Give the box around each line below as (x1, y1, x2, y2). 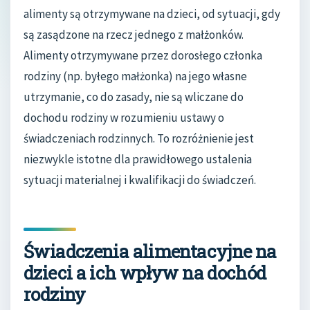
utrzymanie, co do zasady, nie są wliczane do (24, 89, 244, 104)
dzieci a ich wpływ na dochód (24, 260, 266, 284)
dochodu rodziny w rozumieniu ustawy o (24, 109, 224, 125)
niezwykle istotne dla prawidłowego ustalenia (24, 151, 252, 167)
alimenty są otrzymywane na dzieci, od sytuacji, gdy (24, 6, 280, 21)
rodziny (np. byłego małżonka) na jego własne (24, 68, 247, 84)
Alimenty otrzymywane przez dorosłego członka (24, 47, 262, 63)
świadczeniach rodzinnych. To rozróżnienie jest (24, 130, 254, 146)
